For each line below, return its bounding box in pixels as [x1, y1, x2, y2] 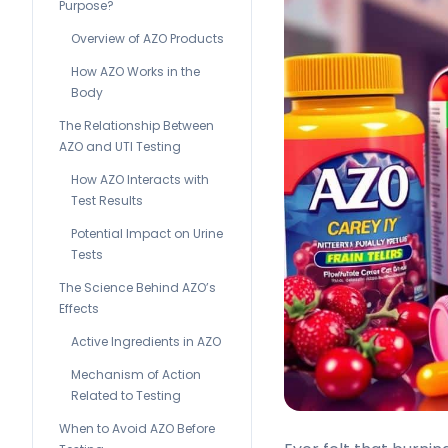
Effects [59, 300, 99, 317]
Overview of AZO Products [71, 30, 224, 47]
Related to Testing [71, 387, 181, 404]
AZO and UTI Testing [59, 138, 181, 155]
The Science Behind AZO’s [59, 279, 216, 296]
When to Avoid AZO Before [59, 420, 215, 437]
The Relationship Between [59, 117, 214, 134]
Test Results [71, 192, 143, 209]
